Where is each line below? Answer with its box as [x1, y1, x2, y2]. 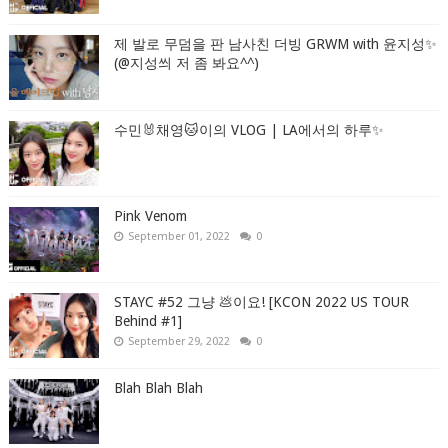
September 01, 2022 [127, 230, 230, 243]
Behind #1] [113, 313, 182, 329]
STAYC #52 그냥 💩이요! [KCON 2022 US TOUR [113, 294, 409, 310]
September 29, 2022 [127, 335, 230, 348]
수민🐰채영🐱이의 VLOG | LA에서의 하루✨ [113, 122, 384, 138]
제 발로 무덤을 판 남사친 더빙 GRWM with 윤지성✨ [113, 36, 437, 52]
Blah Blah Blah [113, 380, 203, 396]
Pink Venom [113, 208, 187, 224]
